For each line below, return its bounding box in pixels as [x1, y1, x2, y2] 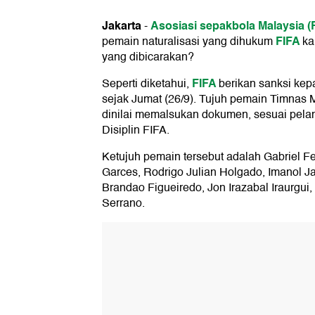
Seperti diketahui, [102, 75, 192, 94]
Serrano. [102, 194, 145, 213]
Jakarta [102, 16, 141, 36]
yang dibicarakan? [102, 48, 194, 67]
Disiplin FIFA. [102, 121, 169, 140]
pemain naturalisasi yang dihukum [102, 32, 276, 51]
